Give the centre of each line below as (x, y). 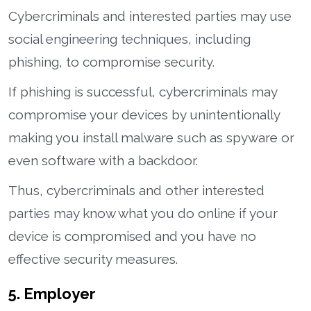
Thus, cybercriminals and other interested (136, 190)
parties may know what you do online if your (143, 213)
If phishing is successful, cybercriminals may (143, 91)
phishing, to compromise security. (111, 61)
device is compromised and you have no (132, 236)
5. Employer (52, 293)
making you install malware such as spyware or (151, 137)
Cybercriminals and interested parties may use (150, 16)
